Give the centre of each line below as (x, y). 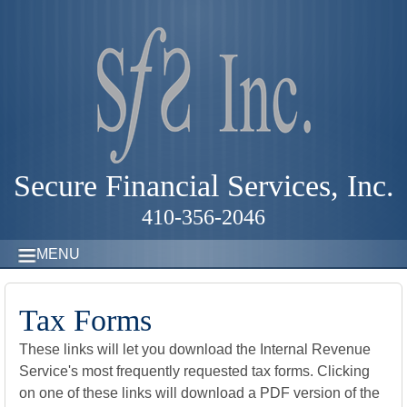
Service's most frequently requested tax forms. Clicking (194, 371)
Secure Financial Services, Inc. (203, 186)
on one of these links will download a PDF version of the (199, 393)
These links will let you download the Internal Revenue (195, 349)
